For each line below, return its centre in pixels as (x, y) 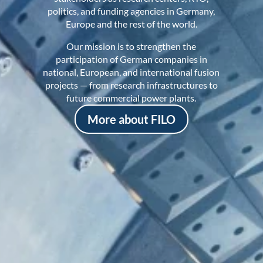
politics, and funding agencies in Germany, (131, 11)
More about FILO (131, 119)
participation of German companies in (131, 59)
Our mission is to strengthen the (131, 46)
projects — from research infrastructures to (131, 85)
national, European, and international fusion (131, 72)
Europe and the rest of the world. (131, 24)
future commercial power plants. (131, 98)
